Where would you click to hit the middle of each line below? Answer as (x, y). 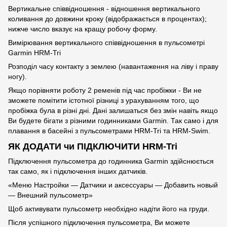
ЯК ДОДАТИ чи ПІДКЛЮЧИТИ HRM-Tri (93, 146)
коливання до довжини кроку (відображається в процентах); (107, 18)
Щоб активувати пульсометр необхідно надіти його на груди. (109, 209)
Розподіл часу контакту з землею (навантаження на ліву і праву (113, 66)
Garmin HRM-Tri (34, 52)
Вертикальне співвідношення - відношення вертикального (104, 8)
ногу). (17, 76)
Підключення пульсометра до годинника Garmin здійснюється (111, 161)
